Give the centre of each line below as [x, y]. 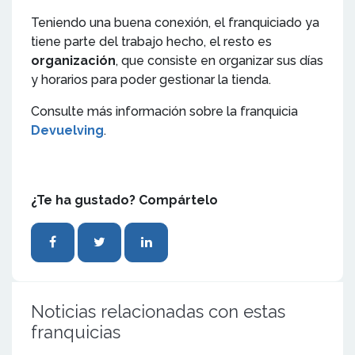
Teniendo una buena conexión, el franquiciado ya [175, 22]
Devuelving [67, 130]
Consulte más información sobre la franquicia [164, 111]
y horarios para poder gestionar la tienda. [151, 79]
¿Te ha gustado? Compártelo [124, 200]
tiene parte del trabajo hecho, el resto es [151, 41]
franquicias [76, 332]
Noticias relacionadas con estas [158, 311]
